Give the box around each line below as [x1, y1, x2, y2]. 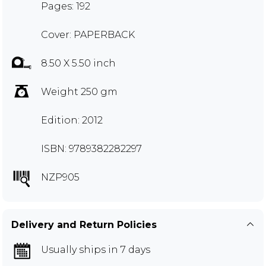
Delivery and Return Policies [11, 218, 157, 230]
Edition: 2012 [41, 114, 103, 126]
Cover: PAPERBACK [41, 28, 135, 40]
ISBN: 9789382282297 [41, 142, 142, 154]
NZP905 [41, 171, 80, 183]
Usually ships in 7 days [41, 243, 150, 255]
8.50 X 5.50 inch [41, 57, 116, 69]
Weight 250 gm [41, 85, 118, 97]
